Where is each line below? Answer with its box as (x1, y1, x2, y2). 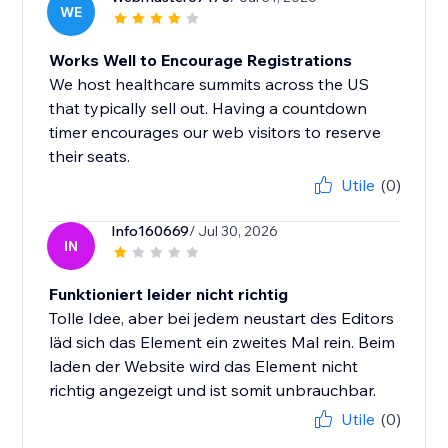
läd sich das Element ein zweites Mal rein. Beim (49, 332, 396, 353)
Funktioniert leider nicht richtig (49, 284, 289, 305)
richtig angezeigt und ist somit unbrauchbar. (49, 380, 377, 401)
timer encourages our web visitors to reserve (49, 122, 382, 143)
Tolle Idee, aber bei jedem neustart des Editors (49, 308, 395, 329)
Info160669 (111, 222, 190, 241)
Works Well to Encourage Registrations (49, 50, 353, 71)
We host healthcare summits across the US (49, 74, 370, 95)
